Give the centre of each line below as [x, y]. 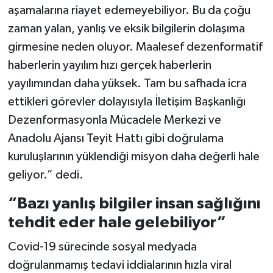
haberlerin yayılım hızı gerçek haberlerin [109, 66]
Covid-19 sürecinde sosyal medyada [102, 246]
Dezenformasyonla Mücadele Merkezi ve [114, 120]
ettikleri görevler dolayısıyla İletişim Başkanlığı [126, 102]
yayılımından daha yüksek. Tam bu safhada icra [127, 84]
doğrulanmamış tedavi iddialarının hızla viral [119, 265]
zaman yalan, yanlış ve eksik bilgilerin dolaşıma [126, 29]
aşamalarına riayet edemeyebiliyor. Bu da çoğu [129, 11]
